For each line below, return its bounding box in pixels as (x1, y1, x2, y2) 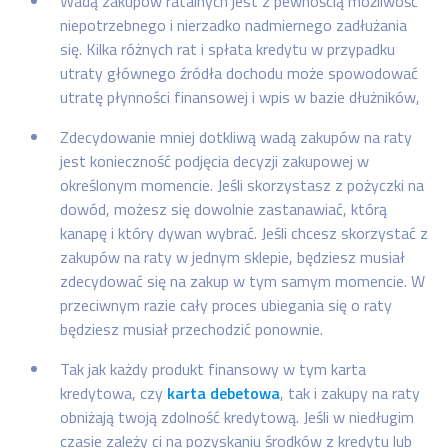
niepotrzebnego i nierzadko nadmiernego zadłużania (60, 12, 407, 37)
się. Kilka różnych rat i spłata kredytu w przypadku (60, 36, 395, 61)
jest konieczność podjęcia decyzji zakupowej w (60, 148, 369, 173)
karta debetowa (167, 380, 280, 405)
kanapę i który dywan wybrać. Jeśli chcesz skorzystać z (60, 220, 428, 245)
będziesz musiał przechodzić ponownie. (60, 316, 323, 341)
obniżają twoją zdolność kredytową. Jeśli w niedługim (60, 404, 414, 429)
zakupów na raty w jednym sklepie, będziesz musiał (60, 244, 405, 269)
